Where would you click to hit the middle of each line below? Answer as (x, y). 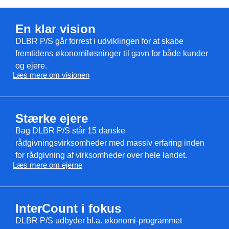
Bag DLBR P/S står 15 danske (70, 131)
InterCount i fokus (68, 208)
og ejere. (31, 66)
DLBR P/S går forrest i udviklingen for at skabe (99, 41)
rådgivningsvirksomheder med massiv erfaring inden (110, 143)
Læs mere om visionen (51, 75)
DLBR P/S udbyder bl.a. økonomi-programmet (99, 220)
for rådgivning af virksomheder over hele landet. (101, 155)
